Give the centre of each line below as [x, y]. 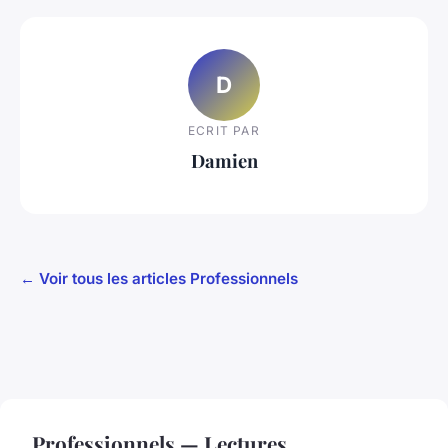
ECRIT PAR [224, 130]
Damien [224, 160]
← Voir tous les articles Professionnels [159, 279]
